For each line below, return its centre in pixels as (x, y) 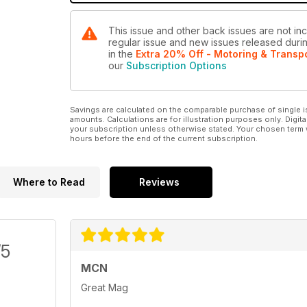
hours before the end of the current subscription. (164, 139)
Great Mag (105, 288)
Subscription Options (176, 66)
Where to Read (49, 182)
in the (122, 54)
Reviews (159, 182)
